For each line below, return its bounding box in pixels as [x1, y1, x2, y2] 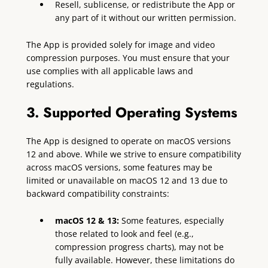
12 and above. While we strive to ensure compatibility [26, 148, 241, 160]
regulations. [26, 78, 74, 90]
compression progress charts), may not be [55, 241, 224, 253]
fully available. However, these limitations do [55, 254, 235, 266]
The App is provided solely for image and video [26, 38, 215, 50]
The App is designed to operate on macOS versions [26, 135, 231, 147]
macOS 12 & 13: [55, 215, 120, 227]
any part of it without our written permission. [55, 11, 237, 23]
